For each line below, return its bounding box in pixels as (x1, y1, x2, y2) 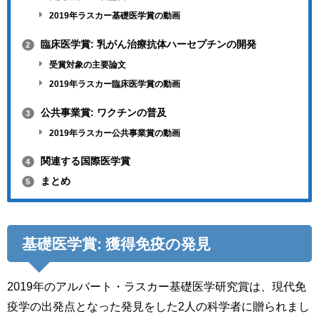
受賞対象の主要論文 (47, 60, 127, 69)
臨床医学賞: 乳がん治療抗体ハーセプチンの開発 (37, 38, 256, 49)
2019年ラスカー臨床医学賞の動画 (47, 80, 181, 89)
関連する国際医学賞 (37, 156, 130, 167)
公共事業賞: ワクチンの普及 (37, 107, 167, 117)
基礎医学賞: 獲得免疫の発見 (21, 236, 211, 251)
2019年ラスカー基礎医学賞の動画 (47, 11, 181, 21)
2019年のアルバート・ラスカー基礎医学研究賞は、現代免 (7, 281, 306, 293)
